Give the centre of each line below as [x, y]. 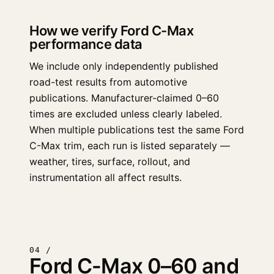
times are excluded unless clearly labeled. [126, 114]
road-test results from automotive [108, 82]
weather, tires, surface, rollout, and [110, 161]
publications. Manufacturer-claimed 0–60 [124, 98]
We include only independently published [124, 66]
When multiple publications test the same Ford [137, 130]
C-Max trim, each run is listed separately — [130, 146]
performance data [86, 44]
